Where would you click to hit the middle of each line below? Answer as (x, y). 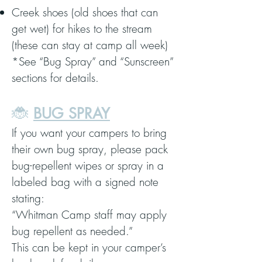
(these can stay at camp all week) (90, 45)
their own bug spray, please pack (90, 149)
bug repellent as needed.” (72, 231)
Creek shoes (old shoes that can (85, 12)
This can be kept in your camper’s (89, 247)
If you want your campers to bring (89, 133)
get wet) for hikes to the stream (82, 29)
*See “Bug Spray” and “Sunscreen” (92, 61)
